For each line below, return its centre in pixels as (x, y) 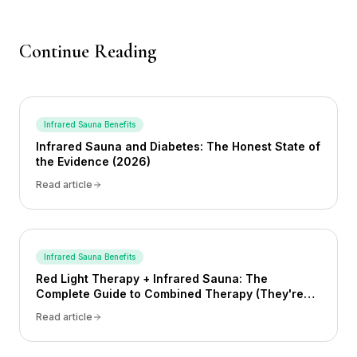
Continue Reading (88, 51)
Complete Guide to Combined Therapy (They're (170, 294)
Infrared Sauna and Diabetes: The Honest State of (178, 146)
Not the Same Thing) (94, 309)
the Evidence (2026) (93, 161)
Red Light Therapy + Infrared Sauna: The (152, 279)
